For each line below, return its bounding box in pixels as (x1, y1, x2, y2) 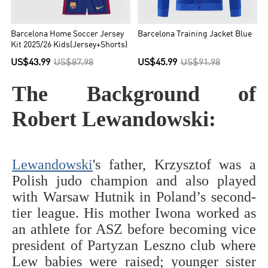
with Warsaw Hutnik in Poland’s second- (12, 189, 256, 205)
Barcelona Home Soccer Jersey (11, 31, 124, 39)
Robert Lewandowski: (12, 107, 216, 132)
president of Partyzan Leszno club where (12, 237, 256, 254)
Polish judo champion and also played (12, 173, 256, 189)
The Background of (12, 82, 256, 106)
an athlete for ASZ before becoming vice (12, 221, 256, 237)
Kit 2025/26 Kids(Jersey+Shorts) (11, 41, 128, 50)
